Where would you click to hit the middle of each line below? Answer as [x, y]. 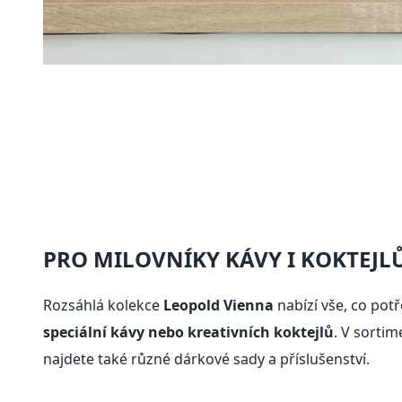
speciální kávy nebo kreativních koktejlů [188, 332]
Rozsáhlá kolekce [103, 306]
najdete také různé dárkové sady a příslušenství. [206, 359]
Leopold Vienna [218, 306]
